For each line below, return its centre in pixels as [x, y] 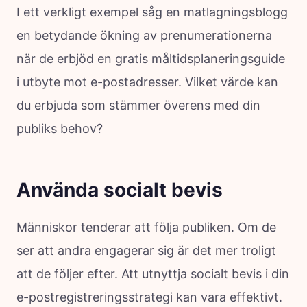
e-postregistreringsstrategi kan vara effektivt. [149, 297]
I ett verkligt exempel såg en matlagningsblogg [152, 12]
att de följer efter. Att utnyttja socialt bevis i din [153, 273]
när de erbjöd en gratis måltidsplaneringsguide [151, 58]
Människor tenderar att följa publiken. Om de [146, 227]
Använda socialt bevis [120, 189]
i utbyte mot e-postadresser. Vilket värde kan [147, 82]
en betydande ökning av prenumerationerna [144, 35]
